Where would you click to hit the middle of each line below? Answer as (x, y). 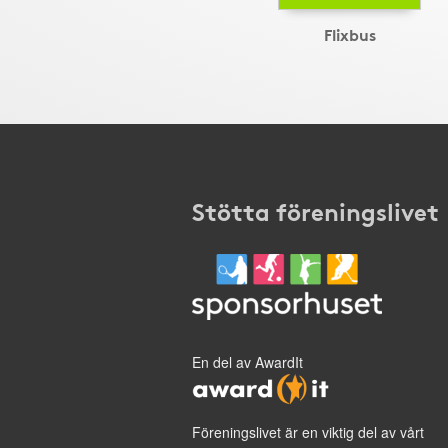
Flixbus (349, 33)
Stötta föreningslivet (315, 210)
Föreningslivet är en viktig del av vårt (308, 432)
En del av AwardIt (247, 362)
